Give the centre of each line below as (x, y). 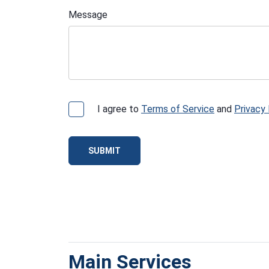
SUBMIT (104, 150)
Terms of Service (178, 109)
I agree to (119, 109)
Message (88, 15)
